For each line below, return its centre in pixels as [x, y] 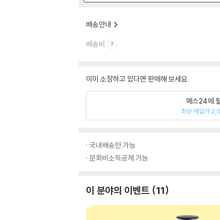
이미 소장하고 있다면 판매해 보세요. [137, 79]
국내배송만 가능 [112, 145]
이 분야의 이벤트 [118, 190]
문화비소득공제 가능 [119, 158]
